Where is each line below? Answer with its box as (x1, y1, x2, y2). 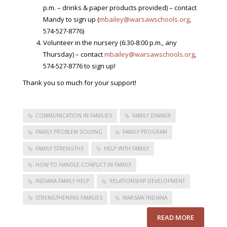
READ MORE (157, 212, 194, 222)
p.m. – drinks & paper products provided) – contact (43, 3, 197, 12)
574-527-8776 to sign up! (43, 61, 116, 70)
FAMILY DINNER (132, 112, 171, 119)
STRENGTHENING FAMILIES (35, 194, 102, 201)
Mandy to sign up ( (43, 15, 99, 24)
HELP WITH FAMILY (104, 144, 149, 152)
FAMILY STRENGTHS (35, 144, 84, 152)
